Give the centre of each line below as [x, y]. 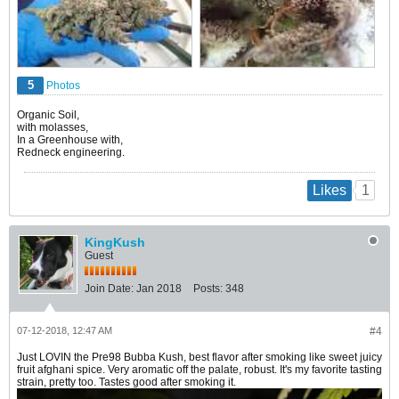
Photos [63, 86]
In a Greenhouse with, [70, 140]
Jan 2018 [159, 288]
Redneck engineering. [71, 153]
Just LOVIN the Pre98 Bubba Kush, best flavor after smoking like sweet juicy [199, 357]
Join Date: [109, 288]
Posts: [208, 288]
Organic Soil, [48, 115]
